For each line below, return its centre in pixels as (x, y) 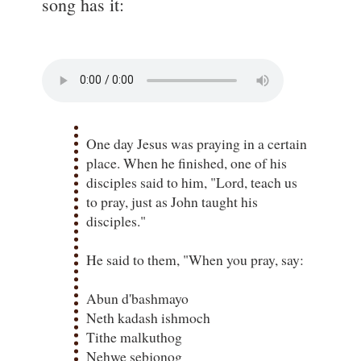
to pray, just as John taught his (172, 201)
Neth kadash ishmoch (148, 317)
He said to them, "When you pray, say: (195, 259)
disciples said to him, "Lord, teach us (192, 182)
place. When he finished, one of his (187, 162)
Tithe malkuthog (134, 336)
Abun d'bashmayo (137, 298)
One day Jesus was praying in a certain (197, 143)
